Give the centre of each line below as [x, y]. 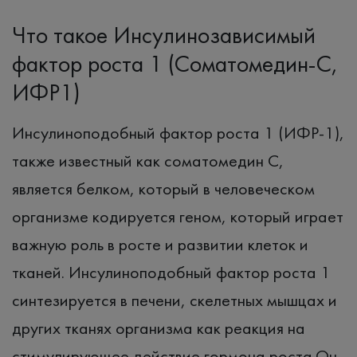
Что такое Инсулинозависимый [164, 35]
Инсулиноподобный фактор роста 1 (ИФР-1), [178, 132]
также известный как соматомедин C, [148, 160]
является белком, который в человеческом [163, 188]
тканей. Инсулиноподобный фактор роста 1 [171, 272]
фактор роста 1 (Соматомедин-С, [175, 63]
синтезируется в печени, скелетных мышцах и [175, 300]
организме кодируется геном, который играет [178, 216]
